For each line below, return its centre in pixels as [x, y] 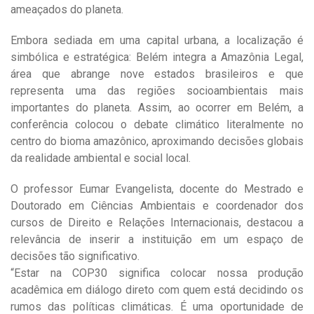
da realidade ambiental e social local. [101, 158]
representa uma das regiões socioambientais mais [157, 91]
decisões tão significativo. [75, 257]
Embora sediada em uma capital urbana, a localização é [157, 41]
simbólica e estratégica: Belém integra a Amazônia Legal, [157, 57]
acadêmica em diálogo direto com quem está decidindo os [157, 290]
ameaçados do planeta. [67, 10]
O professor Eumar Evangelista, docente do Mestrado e [157, 189]
